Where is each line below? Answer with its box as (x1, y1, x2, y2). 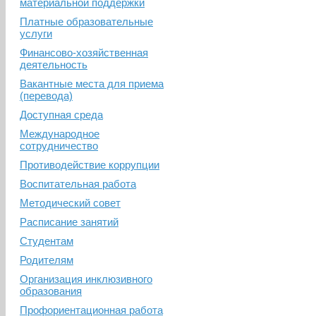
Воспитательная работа (20, 177, 136, 190)
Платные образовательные (20, 15, 153, 28)
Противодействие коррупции (20, 158, 159, 171)
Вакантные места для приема (20, 77, 164, 90)
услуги (20, 27, 52, 39)
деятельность (20, 58, 87, 71)
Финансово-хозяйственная (20, 46, 148, 59)
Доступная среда (20, 108, 103, 121)
